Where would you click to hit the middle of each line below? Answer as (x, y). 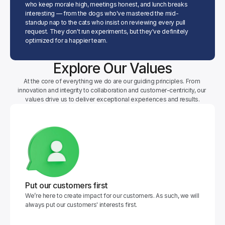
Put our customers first (67, 185)
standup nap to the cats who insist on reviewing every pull (105, 22)
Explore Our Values (113, 68)
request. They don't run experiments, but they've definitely (107, 31)
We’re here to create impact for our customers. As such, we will (112, 196)
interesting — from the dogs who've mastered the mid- (102, 13)
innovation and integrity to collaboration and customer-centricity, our (112, 90)
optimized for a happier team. (66, 40)
